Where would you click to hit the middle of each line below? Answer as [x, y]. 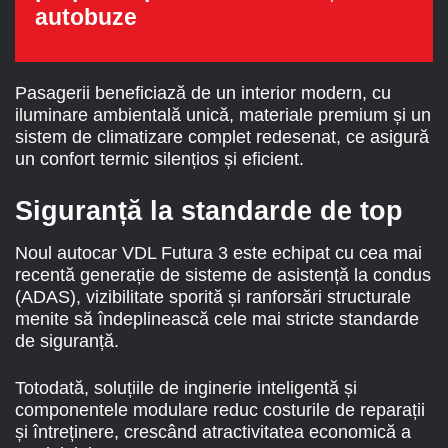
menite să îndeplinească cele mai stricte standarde [217, 318]
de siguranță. [67, 340]
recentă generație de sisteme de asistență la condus [223, 274]
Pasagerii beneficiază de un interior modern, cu [203, 93]
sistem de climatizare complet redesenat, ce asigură [222, 137]
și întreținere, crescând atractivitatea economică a [213, 431]
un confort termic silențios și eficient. [159, 159]
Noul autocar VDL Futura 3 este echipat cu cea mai [218, 252]
